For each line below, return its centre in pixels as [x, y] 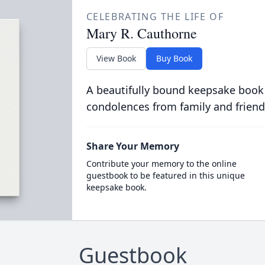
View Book [116, 58]
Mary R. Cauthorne [141, 33]
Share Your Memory [132, 146]
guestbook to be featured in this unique [165, 175]
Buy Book [174, 58]
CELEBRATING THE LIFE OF [155, 17]
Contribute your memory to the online [161, 164]
